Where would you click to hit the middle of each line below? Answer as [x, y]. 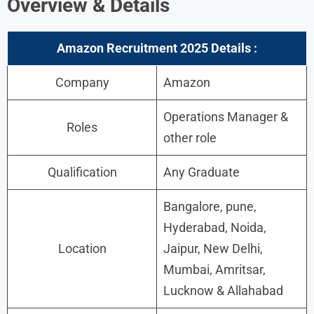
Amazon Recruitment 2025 [132, 48]
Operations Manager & [226, 116]
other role [190, 137]
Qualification [82, 172]
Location [82, 248]
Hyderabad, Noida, [215, 227]
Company [82, 82]
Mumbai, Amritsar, [214, 269]
